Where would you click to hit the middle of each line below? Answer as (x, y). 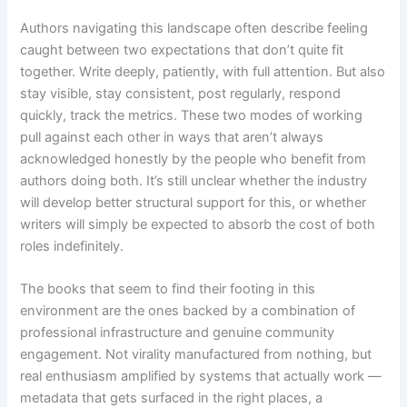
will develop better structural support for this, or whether (194, 203)
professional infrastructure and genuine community (178, 333)
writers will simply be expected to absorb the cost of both (198, 225)
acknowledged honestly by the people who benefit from (194, 159)
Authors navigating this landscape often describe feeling (194, 29)
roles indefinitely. (72, 247)
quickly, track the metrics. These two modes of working (192, 116)
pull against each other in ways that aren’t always (172, 138)
